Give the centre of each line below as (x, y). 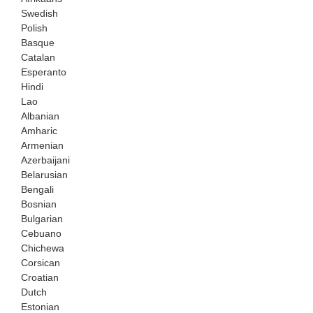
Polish (34, 28)
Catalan (38, 58)
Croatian (40, 278)
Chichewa (43, 248)
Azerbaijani (45, 160)
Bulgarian (42, 219)
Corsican (41, 263)
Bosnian (39, 204)
